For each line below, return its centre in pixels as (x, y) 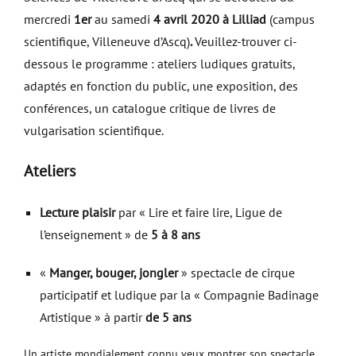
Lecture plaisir (77, 212)
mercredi (49, 19)
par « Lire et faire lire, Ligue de (199, 212)
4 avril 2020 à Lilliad (210, 19)
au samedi (122, 19)
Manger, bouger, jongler (114, 273)
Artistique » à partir (93, 317)
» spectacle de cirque (236, 273)
